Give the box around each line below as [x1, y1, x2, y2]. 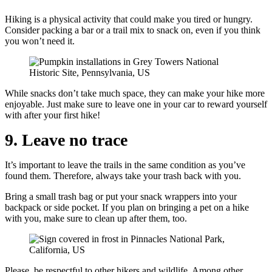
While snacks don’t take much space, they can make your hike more [5, 88, 265, 98]
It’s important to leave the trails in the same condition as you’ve [5, 160, 245, 170]
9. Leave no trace [5, 131, 127, 149]
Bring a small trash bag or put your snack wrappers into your [5, 191, 237, 202]
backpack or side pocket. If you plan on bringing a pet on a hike [5, 202, 249, 212]
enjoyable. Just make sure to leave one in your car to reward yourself [5, 99, 267, 109]
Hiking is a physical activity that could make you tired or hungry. [5, 14, 253, 24]
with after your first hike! [5, 110, 100, 120]
